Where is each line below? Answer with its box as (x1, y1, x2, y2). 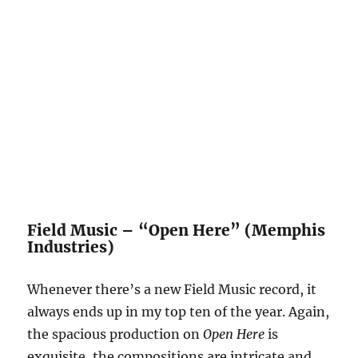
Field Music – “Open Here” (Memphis (27, 220, 326, 240)
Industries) (27, 237, 115, 257)
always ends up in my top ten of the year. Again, (27, 303, 330, 320)
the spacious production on (27, 325, 204, 342)
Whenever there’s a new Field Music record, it (27, 280, 317, 297)
